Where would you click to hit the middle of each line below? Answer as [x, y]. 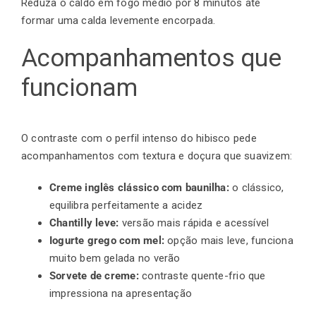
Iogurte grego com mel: [107, 241]
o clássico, [256, 188]
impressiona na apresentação [121, 294]
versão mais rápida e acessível [194, 223]
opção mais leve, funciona [229, 241]
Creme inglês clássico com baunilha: [139, 188]
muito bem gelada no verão [115, 259]
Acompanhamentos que [151, 58]
